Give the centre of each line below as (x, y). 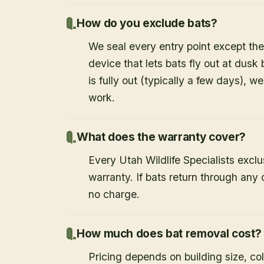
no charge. (114, 194)
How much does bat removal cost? (169, 234)
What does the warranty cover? (161, 137)
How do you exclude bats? (147, 24)
